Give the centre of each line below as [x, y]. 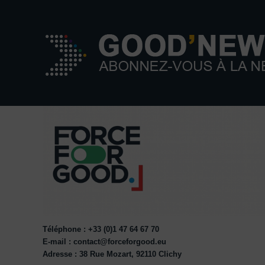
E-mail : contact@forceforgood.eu [104, 242]
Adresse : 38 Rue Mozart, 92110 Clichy [112, 255]
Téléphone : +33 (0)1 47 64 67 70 [101, 230]
